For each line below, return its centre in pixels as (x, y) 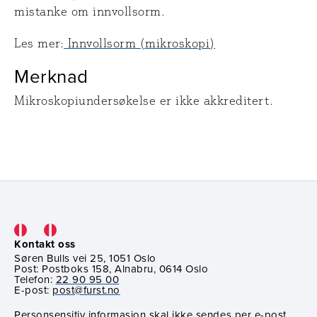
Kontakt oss (45, 244)
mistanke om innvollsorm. (90, 12)
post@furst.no (86, 289)
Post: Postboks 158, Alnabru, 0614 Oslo (111, 268)
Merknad (51, 76)
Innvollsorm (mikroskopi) (139, 44)
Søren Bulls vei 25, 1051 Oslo (85, 258)
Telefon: (35, 279)
